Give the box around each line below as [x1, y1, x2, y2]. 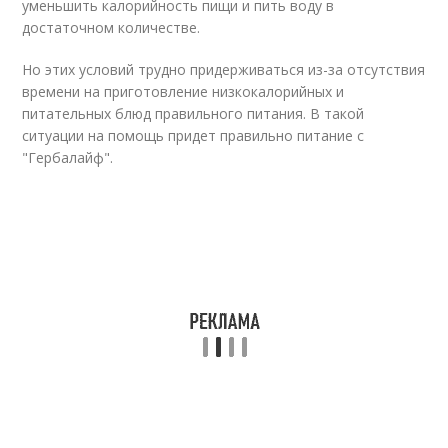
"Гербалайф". [22, 148, 114, 167]
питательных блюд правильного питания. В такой [22, 104, 365, 123]
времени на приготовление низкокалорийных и [22, 82, 345, 101]
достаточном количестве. [22, 18, 201, 37]
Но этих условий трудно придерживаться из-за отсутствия [22, 60, 426, 79]
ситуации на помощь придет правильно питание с [22, 126, 365, 145]
